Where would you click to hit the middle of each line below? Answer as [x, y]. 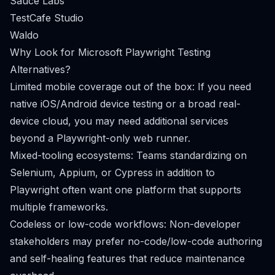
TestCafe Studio [47, 18]
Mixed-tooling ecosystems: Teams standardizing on [128, 155]
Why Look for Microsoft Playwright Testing [110, 52]
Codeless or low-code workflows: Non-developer [125, 224]
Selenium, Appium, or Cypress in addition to [112, 172]
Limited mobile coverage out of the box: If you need [130, 87]
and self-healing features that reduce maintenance [127, 258]
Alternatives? [40, 69]
